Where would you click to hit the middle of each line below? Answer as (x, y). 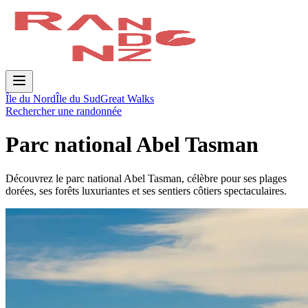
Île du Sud (78, 99)
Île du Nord (31, 99)
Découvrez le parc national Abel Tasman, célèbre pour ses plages (146, 178)
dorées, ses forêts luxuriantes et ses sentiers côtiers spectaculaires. (146, 190)
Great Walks (127, 99)
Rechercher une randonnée (64, 111)
